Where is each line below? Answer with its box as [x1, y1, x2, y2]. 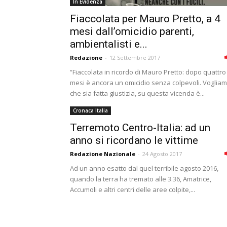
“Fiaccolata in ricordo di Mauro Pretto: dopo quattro [70, 67, 226, 77]
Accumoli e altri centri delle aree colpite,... [70, 185, 195, 194]
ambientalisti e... [70, 38, 147, 50]
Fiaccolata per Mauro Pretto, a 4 [70, 13, 220, 25]
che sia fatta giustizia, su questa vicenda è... [70, 89, 205, 98]
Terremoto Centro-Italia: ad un [70, 122, 210, 134]
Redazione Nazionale [70, 150, 135, 158]
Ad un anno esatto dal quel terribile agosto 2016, [70, 164, 218, 173]
